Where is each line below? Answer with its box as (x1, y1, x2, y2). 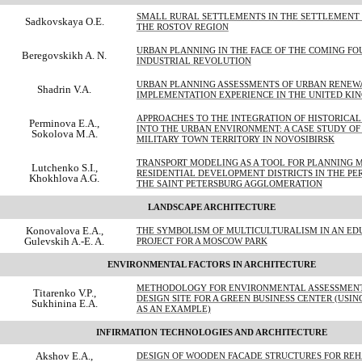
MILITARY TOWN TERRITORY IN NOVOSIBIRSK (136, 134, 335, 144)
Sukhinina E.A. (31, 297, 98, 309)
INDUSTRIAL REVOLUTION (136, 56, 251, 65)
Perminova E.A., (29, 116, 100, 129)
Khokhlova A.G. (29, 171, 100, 184)
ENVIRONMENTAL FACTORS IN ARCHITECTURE (107, 259, 317, 269)
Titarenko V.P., (32, 286, 96, 299)
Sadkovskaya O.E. (24, 15, 104, 27)
